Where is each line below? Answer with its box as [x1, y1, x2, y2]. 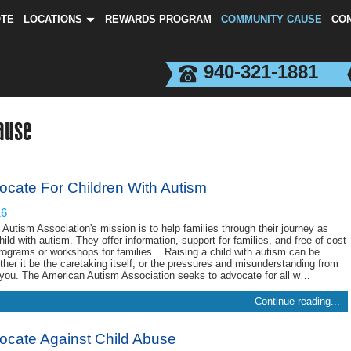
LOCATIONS [24, 13, 83, 25]
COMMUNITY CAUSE [221, 13, 323, 25]
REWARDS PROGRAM [105, 13, 212, 25]
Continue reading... [255, 295, 340, 307]
